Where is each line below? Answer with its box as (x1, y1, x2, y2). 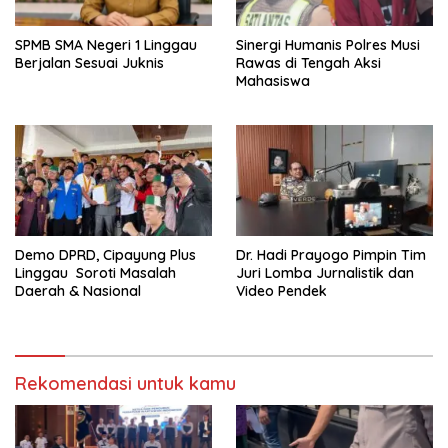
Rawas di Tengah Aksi (236, 54, 381, 73)
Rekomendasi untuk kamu (15, 371, 236, 395)
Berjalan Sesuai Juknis (15, 54, 164, 73)
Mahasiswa (236, 72, 310, 91)
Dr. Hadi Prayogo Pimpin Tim (236, 245, 426, 264)
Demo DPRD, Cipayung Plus (15, 245, 196, 264)
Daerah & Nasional (15, 281, 141, 300)
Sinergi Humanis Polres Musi (236, 36, 420, 55)
